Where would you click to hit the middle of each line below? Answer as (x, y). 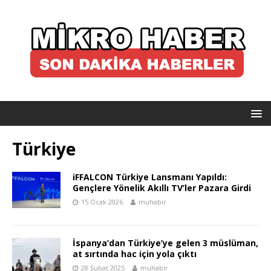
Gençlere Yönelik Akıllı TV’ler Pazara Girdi (162, 188)
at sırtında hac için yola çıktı (135, 254)
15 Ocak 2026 (102, 202)
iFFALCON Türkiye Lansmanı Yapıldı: (150, 177)
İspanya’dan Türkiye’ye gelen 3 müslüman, (165, 243)
